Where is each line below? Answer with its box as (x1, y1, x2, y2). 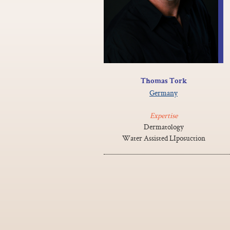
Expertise (149, 110, 178, 120)
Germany (149, 87, 178, 98)
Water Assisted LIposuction (122, 132, 205, 143)
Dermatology (143, 121, 184, 131)
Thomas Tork (140, 77, 187, 85)
